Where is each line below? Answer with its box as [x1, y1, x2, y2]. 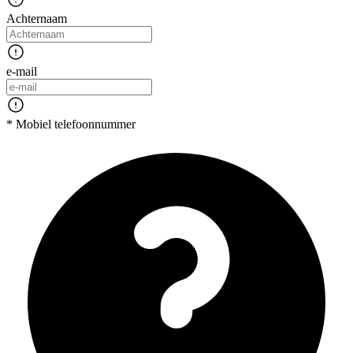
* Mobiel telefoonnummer [6, 117, 136, 132]
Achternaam [6, 12, 67, 26]
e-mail [6, 65, 37, 79]
